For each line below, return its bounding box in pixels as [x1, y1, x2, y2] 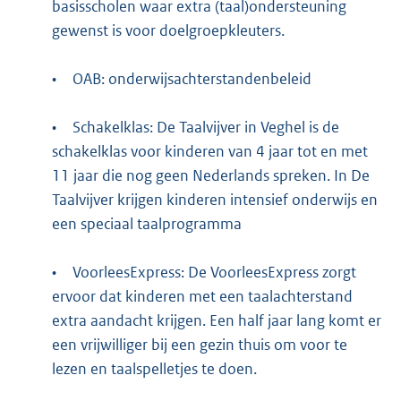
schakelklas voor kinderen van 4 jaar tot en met [51, 141, 368, 162]
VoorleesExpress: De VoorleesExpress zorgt [72, 262, 356, 283]
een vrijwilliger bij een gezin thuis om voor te [51, 335, 347, 355]
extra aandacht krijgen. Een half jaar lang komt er [51, 311, 381, 331]
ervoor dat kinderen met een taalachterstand [51, 286, 353, 307]
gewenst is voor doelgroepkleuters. [51, 21, 285, 41]
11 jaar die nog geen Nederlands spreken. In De [51, 166, 370, 186]
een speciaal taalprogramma [51, 214, 242, 235]
